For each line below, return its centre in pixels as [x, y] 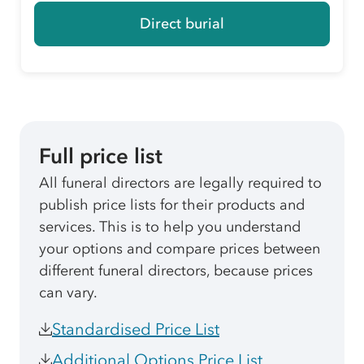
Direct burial [182, 24]
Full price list [101, 156]
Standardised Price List [136, 329]
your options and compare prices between [180, 249]
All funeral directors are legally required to [180, 183]
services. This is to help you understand [170, 227]
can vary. [68, 293]
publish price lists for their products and [172, 205]
